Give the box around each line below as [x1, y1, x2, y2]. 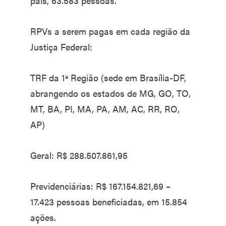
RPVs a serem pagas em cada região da [30, 25, 190, 37]
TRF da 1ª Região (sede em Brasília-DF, [30, 71, 186, 84]
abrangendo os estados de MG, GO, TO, [30, 87, 191, 99]
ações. [30, 211, 56, 223]
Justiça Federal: [30, 40, 92, 53]
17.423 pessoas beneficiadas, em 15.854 [30, 195, 187, 208]
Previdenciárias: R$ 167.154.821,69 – [30, 180, 171, 192]
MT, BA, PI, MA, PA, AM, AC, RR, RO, [30, 102, 180, 115]
